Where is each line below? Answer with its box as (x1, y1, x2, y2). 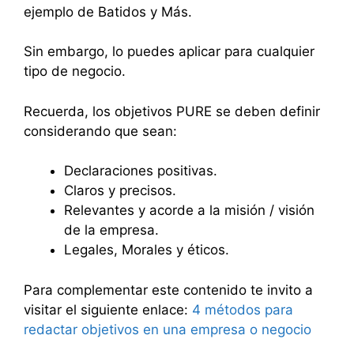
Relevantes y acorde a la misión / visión (64, 202, 314, 218)
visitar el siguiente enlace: (24, 301, 192, 318)
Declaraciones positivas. (64, 163, 217, 179)
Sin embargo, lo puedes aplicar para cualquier (24, 43, 314, 59)
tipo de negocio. (24, 63, 126, 79)
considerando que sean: (24, 122, 177, 139)
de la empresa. (64, 222, 159, 238)
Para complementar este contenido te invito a (24, 281, 313, 298)
